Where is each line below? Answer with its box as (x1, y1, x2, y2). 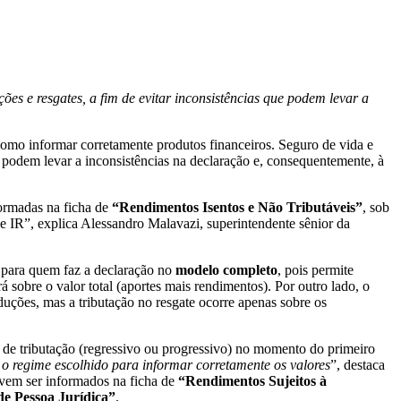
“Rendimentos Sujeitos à (178, 373, 327, 389)
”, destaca (330, 357, 385, 373)
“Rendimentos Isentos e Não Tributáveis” (112, 200, 363, 216)
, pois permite (277, 262, 354, 278)
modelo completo (175, 262, 277, 278)
